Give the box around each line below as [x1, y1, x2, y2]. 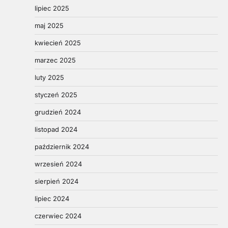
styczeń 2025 [35, 90, 77, 99]
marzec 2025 [35, 55, 76, 64]
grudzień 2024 [35, 107, 81, 116]
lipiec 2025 [35, 4, 69, 12]
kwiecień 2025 [35, 38, 81, 47]
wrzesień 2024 [35, 159, 82, 168]
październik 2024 [35, 142, 89, 151]
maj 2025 [35, 21, 64, 30]
